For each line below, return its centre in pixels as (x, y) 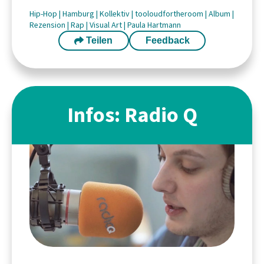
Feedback (167, 40)
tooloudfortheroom (170, 14)
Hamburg (79, 14)
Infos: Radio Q (132, 115)
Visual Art (107, 25)
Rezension (48, 25)
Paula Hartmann (154, 25)
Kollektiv (115, 14)
